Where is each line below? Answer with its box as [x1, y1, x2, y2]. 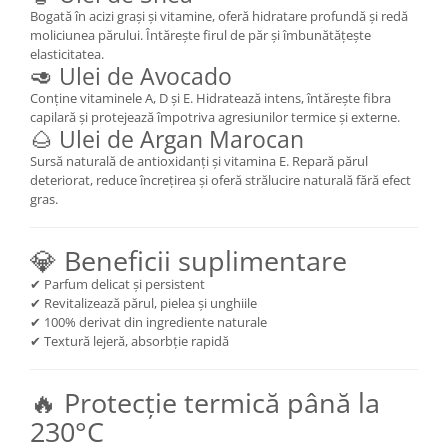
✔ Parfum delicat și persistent [30, 274, 205, 293]
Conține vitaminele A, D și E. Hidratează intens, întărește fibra [30, 88, 391, 107]
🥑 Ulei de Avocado [30, 59, 232, 92]
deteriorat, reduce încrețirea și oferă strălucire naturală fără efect [30, 170, 411, 189]
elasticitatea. [30, 44, 104, 63]
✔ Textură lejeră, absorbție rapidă [30, 331, 229, 350]
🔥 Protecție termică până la [30, 383, 380, 421]
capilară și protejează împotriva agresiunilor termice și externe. [30, 107, 400, 126]
